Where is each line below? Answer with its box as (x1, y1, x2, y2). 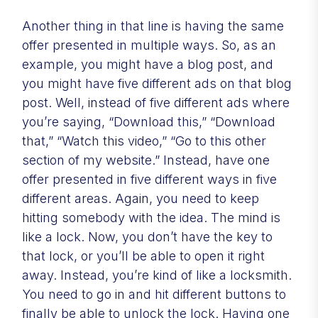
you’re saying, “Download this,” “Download (22, 114, 275, 129)
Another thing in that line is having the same (22, 18, 284, 33)
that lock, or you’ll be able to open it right (22, 248, 265, 263)
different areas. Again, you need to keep (22, 190, 259, 206)
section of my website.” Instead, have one (22, 152, 270, 168)
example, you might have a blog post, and (22, 56, 273, 72)
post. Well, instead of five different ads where (22, 94, 290, 110)
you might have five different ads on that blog (22, 75, 292, 91)
